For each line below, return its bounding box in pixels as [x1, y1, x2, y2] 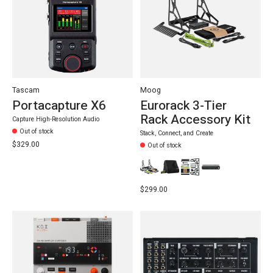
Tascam [12, 84, 40, 96]
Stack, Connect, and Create [140, 129, 213, 138]
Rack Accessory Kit [140, 110, 250, 129]
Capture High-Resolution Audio [12, 115, 99, 124]
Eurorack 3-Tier [140, 96, 227, 115]
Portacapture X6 [12, 96, 106, 115]
